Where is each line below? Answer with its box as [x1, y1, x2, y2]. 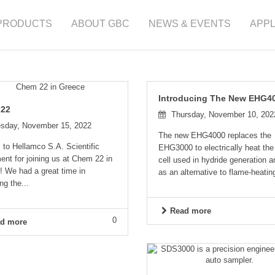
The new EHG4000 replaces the [158, 131, 271, 140]
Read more [169, 206, 211, 215]
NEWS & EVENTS [149, 18, 231, 29]
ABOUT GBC [71, 18, 130, 29]
